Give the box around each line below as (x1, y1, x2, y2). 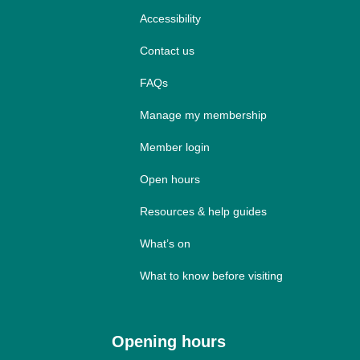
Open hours (139, 172, 200, 186)
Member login (139, 140, 210, 153)
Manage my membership (139, 108, 267, 121)
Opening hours (112, 332, 227, 350)
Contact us (139, 43, 194, 57)
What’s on (139, 236, 190, 250)
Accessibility (139, 11, 201, 25)
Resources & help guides (139, 204, 267, 218)
